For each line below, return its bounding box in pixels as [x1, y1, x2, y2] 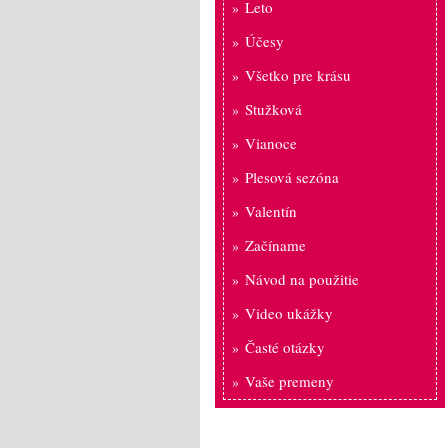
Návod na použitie [245, 269, 359, 289]
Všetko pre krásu [245, 65, 351, 85]
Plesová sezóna [245, 167, 339, 187]
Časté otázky [245, 337, 325, 357]
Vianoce [245, 133, 297, 153]
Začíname [245, 235, 306, 255]
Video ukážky [245, 303, 333, 323]
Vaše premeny [245, 371, 334, 391]
